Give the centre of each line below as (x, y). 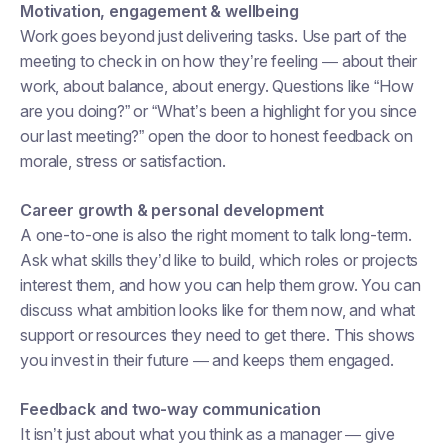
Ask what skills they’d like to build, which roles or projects (219, 260)
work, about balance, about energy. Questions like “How (217, 86)
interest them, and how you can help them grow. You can (220, 285)
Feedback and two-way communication (170, 409)
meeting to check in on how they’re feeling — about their (219, 61)
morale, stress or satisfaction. (123, 161)
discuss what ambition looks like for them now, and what (218, 310)
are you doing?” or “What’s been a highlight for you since (218, 111)
